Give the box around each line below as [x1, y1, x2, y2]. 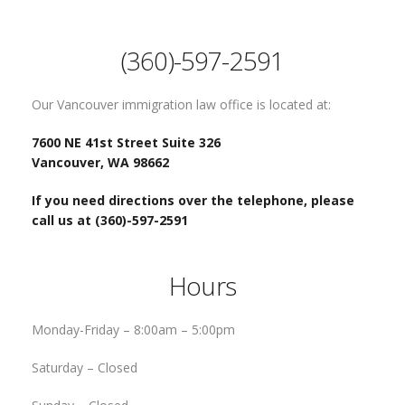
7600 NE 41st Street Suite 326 [32, 134, 224, 151]
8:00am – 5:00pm [134, 321, 235, 338]
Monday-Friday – [32, 321, 134, 338]
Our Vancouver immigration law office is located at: [32, 96, 331, 113]
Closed [98, 359, 137, 376]
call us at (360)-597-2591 [32, 212, 188, 229]
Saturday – [32, 359, 98, 376]
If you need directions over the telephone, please [32, 192, 354, 209]
